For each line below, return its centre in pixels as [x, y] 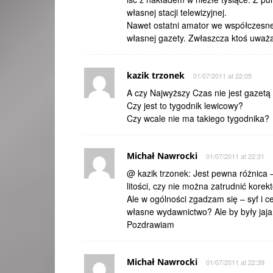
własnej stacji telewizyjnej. [177, 12]
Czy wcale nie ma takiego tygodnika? [198, 118]
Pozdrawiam [151, 224]
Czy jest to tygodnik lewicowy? [185, 105]
